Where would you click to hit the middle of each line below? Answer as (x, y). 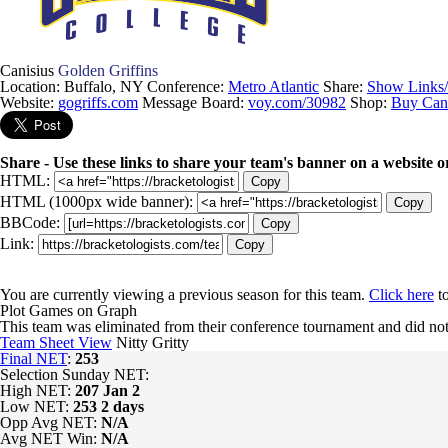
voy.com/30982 (297, 102)
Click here (401, 294)
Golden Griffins (108, 70)
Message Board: (195, 102)
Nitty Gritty (150, 342)
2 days (122, 406)
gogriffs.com (98, 102)
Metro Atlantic (273, 86)
